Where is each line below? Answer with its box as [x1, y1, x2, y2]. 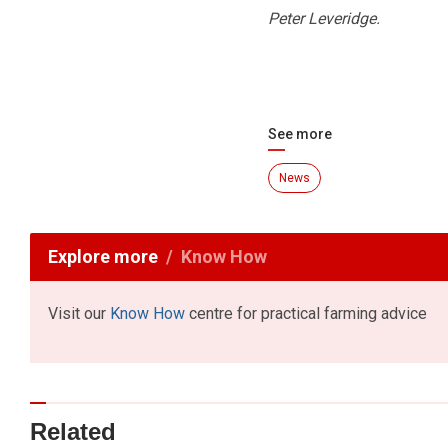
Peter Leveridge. [267, 9, 380, 29]
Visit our [48, 304, 110, 324]
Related [30, 417, 116, 445]
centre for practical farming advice [185, 304, 427, 324]
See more [267, 126, 332, 143]
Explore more [48, 246, 158, 268]
